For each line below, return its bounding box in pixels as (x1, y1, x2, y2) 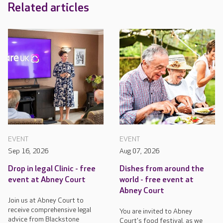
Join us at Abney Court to (8, 196, 84, 205)
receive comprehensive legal (8, 205, 91, 214)
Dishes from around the (119, 164, 204, 174)
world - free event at (119, 175, 194, 185)
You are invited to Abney (119, 207, 192, 216)
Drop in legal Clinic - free (8, 164, 96, 174)
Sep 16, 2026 (8, 146, 48, 155)
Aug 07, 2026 (119, 146, 159, 155)
